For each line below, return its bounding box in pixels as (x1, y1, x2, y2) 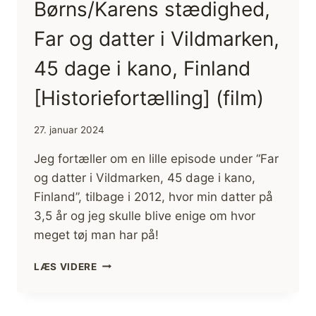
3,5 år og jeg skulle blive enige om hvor (34, 208, 255, 223)
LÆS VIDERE (34, 260, 97, 272)
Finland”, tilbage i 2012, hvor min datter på (34, 189, 273, 204)
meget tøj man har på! (34, 227, 159, 242)
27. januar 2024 (34, 123, 104, 135)
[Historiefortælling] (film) (34, 86, 264, 111)
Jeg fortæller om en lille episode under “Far (34, 151, 279, 166)
